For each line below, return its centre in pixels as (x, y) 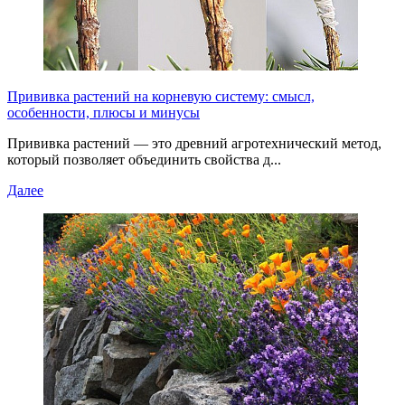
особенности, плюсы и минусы (104, 112)
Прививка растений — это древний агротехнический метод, (194, 143)
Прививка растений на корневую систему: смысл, (161, 96)
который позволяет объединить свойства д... (144, 159)
